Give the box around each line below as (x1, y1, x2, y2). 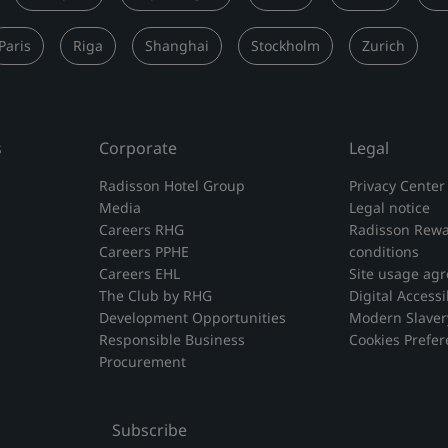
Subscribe (112, 419, 187, 441)
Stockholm (251, 36, 320, 55)
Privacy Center (348, 176, 445, 195)
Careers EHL (99, 264, 181, 283)
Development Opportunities (99, 308, 287, 327)
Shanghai (145, 36, 209, 55)
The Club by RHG (99, 286, 213, 305)
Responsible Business (99, 330, 246, 349)
